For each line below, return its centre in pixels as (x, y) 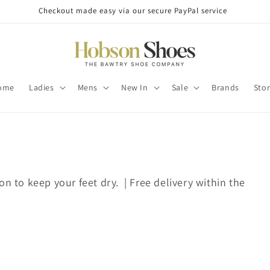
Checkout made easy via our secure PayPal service (133, 11)
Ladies (42, 87)
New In (135, 87)
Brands (225, 87)
